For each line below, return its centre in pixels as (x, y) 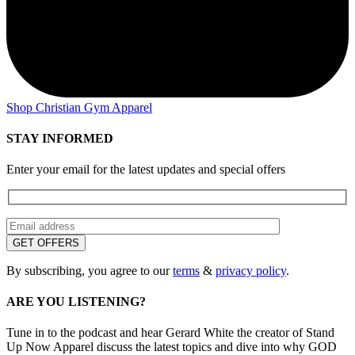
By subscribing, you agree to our (90, 270)
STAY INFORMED (60, 138)
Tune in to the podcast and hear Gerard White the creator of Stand (170, 333)
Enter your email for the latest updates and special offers (146, 170)
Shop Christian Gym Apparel (79, 107)
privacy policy (251, 270)
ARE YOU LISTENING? (76, 301)
